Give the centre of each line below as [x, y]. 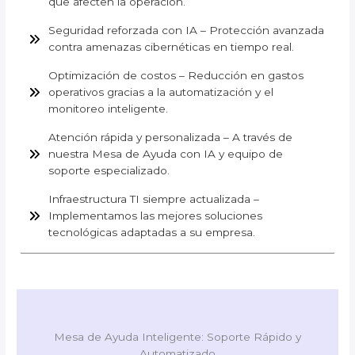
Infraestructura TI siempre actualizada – [154, 199]
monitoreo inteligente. [109, 109]
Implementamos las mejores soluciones [156, 216]
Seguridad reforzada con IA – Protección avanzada [187, 31]
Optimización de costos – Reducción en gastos [176, 76]
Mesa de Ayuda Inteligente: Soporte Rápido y [177, 337]
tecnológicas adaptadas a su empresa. [152, 233]
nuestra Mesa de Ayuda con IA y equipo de [166, 154]
